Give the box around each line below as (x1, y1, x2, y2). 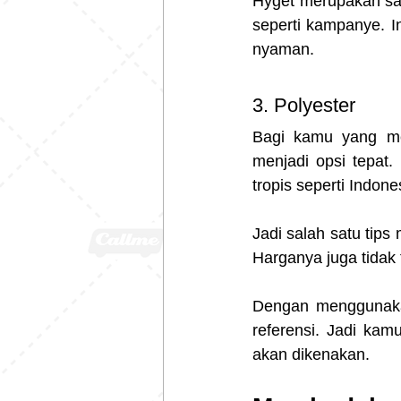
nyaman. (252, 39, 314, 58)
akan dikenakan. (252, 345, 370, 363)
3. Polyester (252, 93, 361, 116)
